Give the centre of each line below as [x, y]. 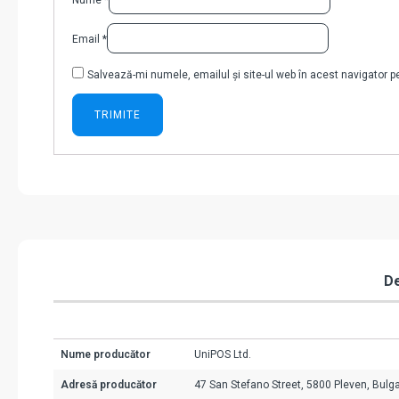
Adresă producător [109, 385]
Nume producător [106, 355]
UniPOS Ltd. [223, 355]
